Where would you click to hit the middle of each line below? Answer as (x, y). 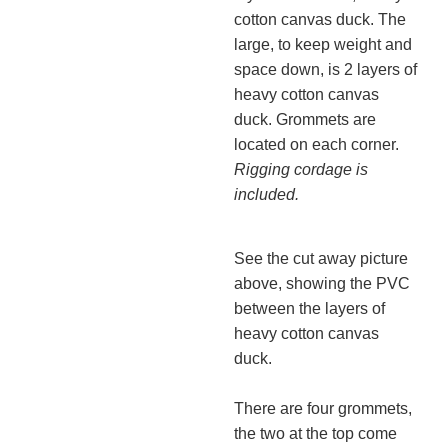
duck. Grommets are (305, 119)
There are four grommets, (323, 409)
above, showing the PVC (322, 284)
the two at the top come (315, 434)
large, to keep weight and (323, 44)
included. (266, 194)
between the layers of (309, 309)
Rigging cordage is (301, 169)
